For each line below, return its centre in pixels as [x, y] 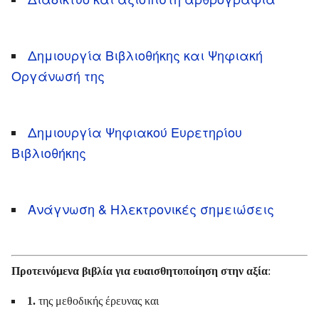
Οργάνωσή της [58, 75]
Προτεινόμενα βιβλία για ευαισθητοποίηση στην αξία [140, 271]
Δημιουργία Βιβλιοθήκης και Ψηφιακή [145, 54]
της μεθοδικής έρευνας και [97, 300]
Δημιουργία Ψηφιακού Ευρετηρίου [135, 131]
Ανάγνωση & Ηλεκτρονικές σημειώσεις [151, 208]
